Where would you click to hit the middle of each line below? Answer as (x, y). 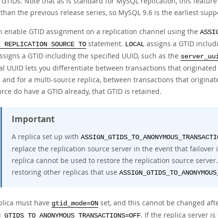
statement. (106, 44)
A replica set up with (46, 136)
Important (33, 119)
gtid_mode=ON (75, 204)
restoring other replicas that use (65, 172)
